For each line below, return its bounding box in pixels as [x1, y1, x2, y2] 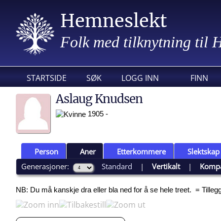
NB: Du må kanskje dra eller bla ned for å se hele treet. [16, 185, 193, 194]
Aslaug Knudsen [56, 91, 143, 107]
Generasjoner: [21, 161, 74, 171]
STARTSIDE [27, 73, 67, 83]
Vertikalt [152, 161, 181, 171]
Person [35, 146, 58, 156]
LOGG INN [121, 73, 159, 83]
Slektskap [187, 146, 220, 156]
